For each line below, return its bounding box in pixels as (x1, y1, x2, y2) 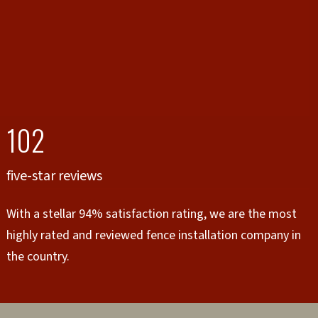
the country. (6, 248, 70, 265)
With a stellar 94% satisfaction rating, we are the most (6, 205, 297, 223)
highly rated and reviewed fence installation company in (6, 226, 302, 244)
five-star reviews (6, 166, 103, 186)
